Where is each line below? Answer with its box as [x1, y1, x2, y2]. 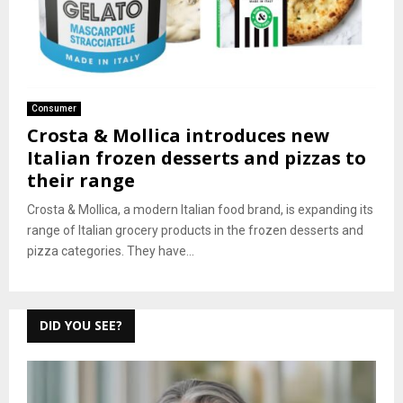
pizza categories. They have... [27, 243, 194, 258]
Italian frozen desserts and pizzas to [27, 145, 366, 170]
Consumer [31, 103, 76, 113]
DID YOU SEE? [40, 316, 122, 334]
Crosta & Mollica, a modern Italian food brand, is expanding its [27, 201, 373, 217]
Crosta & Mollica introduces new [27, 122, 329, 148]
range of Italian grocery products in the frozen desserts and [27, 222, 363, 237]
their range [27, 167, 135, 193]
